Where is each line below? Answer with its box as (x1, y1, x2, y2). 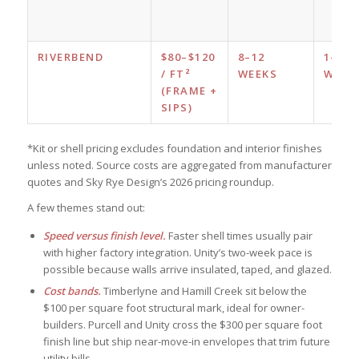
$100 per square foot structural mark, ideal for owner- (42, 301, 305, 316)
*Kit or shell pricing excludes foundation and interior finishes (26, 141, 322, 156)
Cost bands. (42, 284, 101, 299)
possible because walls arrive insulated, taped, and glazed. (42, 262, 332, 277)
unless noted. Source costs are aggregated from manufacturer (26, 158, 332, 173)
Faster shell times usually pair (165, 228, 313, 244)
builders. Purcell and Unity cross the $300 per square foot (42, 317, 322, 333)
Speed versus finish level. (42, 228, 166, 244)
